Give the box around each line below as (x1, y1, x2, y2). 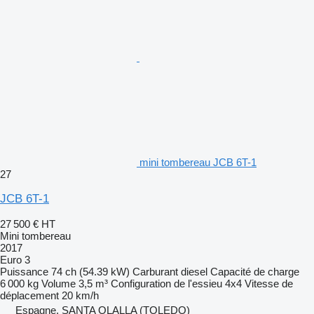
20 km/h (62, 289, 99, 301)
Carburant (132, 265, 178, 278)
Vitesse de (245, 277, 293, 289)
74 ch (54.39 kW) (51, 265, 130, 278)
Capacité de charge (210, 265, 299, 278)
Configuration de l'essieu (111, 277, 222, 289)
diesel (181, 265, 207, 278)
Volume (41, 277, 76, 289)
